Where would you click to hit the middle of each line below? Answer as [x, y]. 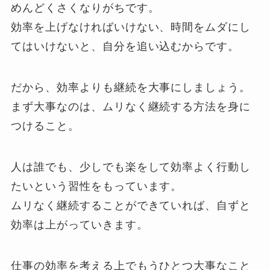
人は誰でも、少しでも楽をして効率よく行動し [131, 167]
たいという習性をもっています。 [97, 187]
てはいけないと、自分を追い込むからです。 [125, 47]
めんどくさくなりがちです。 [85, 8]
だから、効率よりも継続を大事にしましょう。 [131, 88]
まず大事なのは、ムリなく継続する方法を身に [131, 107]
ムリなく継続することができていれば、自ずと [131, 206]
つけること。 [45, 126]
